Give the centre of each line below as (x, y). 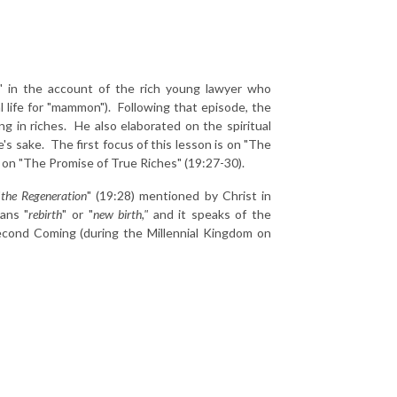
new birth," (123, 214)
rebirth (46, 214)
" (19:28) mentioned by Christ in (179, 195)
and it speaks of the (212, 214)
